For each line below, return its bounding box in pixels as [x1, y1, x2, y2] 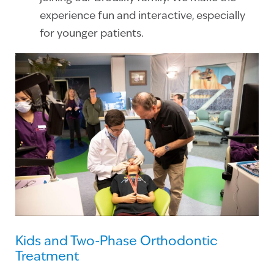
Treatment [15, 250, 79, 264]
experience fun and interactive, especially [40, 11, 245, 22]
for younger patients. [40, 29, 144, 40]
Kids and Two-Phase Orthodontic [15, 235, 218, 248]
